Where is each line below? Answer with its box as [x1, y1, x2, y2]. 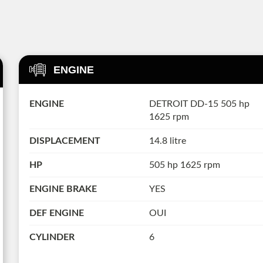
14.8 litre [149, 136, 186, 146]
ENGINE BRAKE [29, 184, 97, 194]
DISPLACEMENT [29, 136, 100, 146]
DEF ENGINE [29, 208, 84, 218]
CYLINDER [29, 232, 75, 242]
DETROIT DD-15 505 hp [149, 99, 249, 109]
